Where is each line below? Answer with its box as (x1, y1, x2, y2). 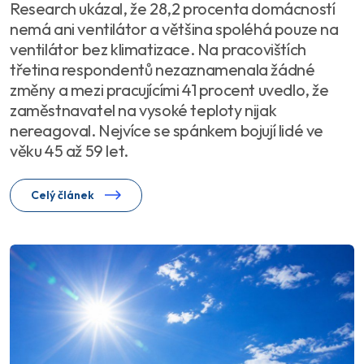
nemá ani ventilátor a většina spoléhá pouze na (10, 19, 339, 40)
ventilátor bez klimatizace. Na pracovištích (10, 39, 306, 60)
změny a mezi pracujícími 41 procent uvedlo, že (10, 80, 329, 101)
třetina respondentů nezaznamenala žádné (10, 59, 315, 80)
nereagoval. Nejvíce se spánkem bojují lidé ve (10, 120, 323, 141)
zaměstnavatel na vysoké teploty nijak (10, 100, 277, 121)
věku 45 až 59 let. (10, 141, 128, 162)
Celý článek (31, 188, 97, 203)
